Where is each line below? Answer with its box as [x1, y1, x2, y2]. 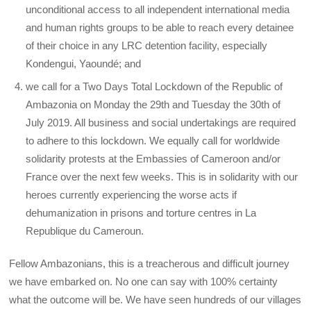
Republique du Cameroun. [26, 225, 144, 237]
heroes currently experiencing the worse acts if [26, 189, 237, 201]
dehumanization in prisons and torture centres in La [26, 207, 257, 219]
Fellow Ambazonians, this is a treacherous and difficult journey [9, 258, 290, 270]
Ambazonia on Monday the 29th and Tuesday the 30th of [26, 99, 281, 111]
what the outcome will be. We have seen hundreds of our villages [9, 294, 302, 306]
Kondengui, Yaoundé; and [26, 57, 142, 69]
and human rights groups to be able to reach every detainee [26, 21, 294, 33]
